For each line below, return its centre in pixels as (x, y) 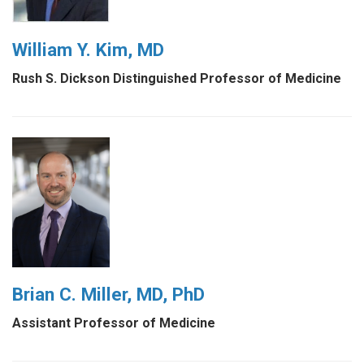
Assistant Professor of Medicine (114, 323)
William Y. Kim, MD (88, 49)
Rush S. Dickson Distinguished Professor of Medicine (177, 78)
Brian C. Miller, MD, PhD (108, 294)
